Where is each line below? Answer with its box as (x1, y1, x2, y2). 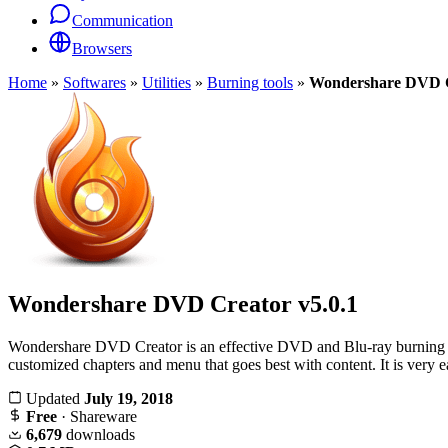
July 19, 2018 (84, 389, 173, 407)
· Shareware (57, 407, 137, 425)
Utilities (142, 74, 191, 91)
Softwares (63, 74, 126, 91)
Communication (72, 12, 173, 29)
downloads (62, 425, 135, 443)
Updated (22, 389, 84, 407)
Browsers (72, 40, 132, 57)
